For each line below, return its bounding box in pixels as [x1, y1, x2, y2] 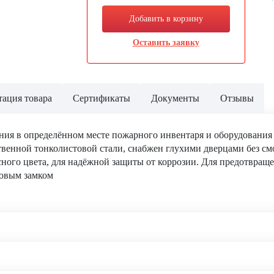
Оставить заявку [132, 38, 199, 47]
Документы [151, 93, 199, 103]
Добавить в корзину [128, 14, 203, 23]
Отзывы [220, 93, 254, 103]
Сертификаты [73, 93, 130, 103]
